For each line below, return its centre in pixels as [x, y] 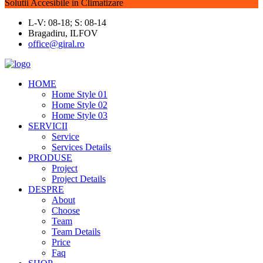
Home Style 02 [80, 105]
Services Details [81, 147]
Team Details [76, 232]
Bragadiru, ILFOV [63, 33]
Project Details [79, 179]
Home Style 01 [80, 94]
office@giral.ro [56, 44]
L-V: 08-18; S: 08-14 [67, 23]
